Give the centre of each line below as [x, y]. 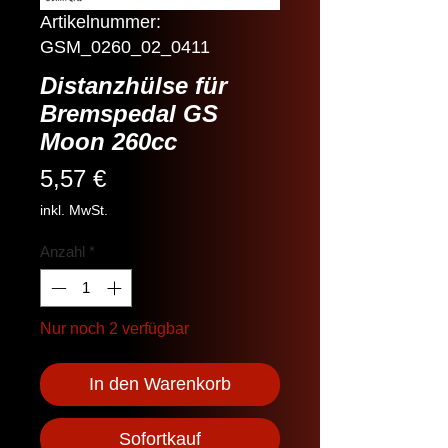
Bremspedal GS [129, 113]
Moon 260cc [108, 141]
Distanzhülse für [133, 85]
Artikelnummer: [100, 21]
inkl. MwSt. [74, 209]
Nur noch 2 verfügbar [114, 329]
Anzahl [62, 251]
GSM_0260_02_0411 [125, 46]
